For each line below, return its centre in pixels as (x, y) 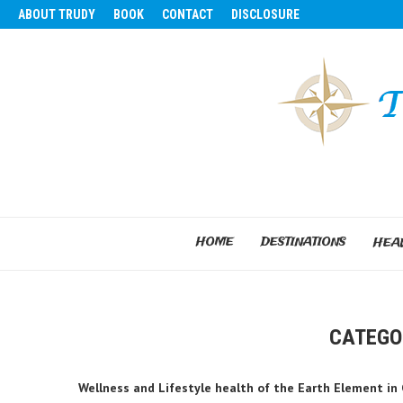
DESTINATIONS (304, 242)
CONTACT (188, 14)
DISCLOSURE (265, 14)
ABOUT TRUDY (57, 14)
